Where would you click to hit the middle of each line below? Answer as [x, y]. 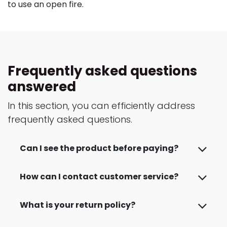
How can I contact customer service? [99, 177]
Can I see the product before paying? [99, 148]
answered [42, 87]
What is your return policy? [78, 205]
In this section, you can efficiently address [101, 106]
